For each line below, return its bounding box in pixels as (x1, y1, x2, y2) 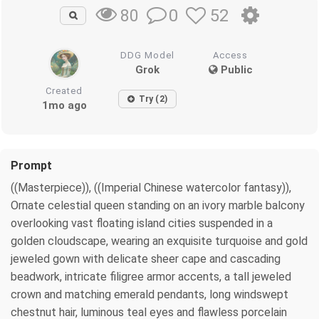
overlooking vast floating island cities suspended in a (11, 216, 273, 230)
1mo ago (41, 98, 87, 112)
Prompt (11, 158, 52, 172)
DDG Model (120, 49, 175, 61)
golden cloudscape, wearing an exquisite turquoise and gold (11, 234, 308, 248)
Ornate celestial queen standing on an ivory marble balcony (11, 198, 305, 212)
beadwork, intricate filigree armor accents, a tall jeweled (11, 269, 291, 283)
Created (46, 85, 83, 96)
